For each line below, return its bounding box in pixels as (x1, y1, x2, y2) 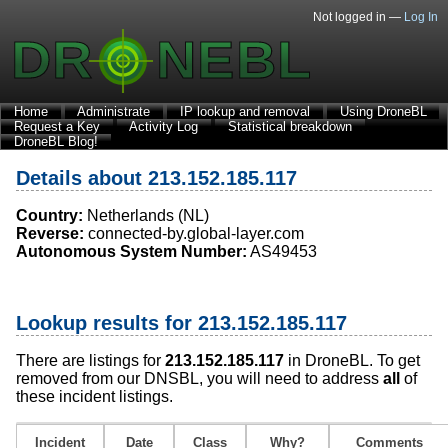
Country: (16, 207, 83, 225)
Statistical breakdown (227, 119, 352, 134)
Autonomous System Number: (16, 243, 247, 261)
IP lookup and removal (179, 104, 310, 119)
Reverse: (16, 225, 84, 243)
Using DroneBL (339, 104, 427, 119)
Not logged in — (313, 10, 404, 24)
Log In (404, 10, 438, 24)
